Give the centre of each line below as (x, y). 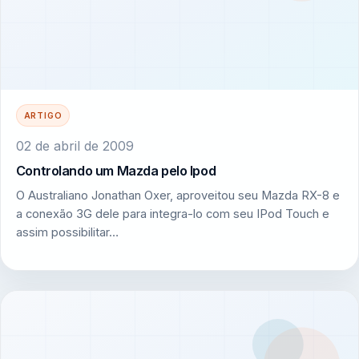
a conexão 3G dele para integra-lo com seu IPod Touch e (172, 214)
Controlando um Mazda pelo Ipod (116, 170)
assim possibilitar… (67, 233)
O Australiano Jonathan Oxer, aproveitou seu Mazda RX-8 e (177, 196)
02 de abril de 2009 (75, 145)
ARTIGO (43, 116)
